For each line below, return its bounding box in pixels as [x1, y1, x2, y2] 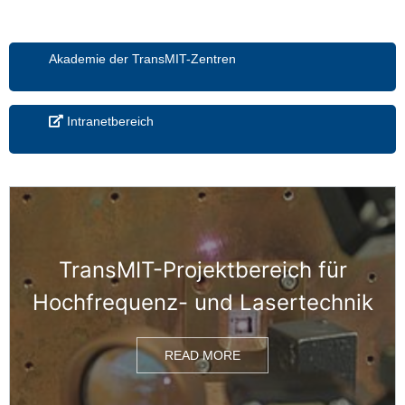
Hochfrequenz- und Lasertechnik [32, 289, 373, 316]
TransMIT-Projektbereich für [58, 257, 347, 284]
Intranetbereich [63, 114, 155, 129]
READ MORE [165, 348, 240, 363]
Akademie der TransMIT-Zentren [49, 52, 237, 67]
